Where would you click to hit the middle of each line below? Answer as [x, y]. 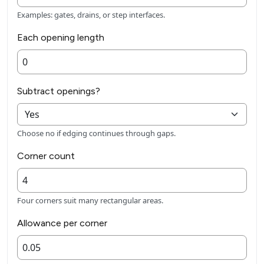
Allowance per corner [62, 223]
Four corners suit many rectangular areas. [90, 201]
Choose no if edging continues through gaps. [96, 133]
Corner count [46, 156]
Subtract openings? [59, 91]
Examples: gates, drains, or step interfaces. [91, 15]
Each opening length [61, 38]
